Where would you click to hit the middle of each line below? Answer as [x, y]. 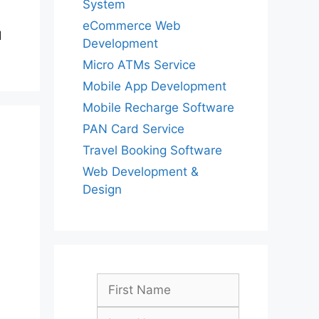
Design [102, 189]
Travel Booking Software [152, 150]
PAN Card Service [134, 129]
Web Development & [141, 172]
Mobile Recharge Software [158, 108]
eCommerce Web [132, 26]
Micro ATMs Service [139, 65]
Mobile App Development [155, 86]
